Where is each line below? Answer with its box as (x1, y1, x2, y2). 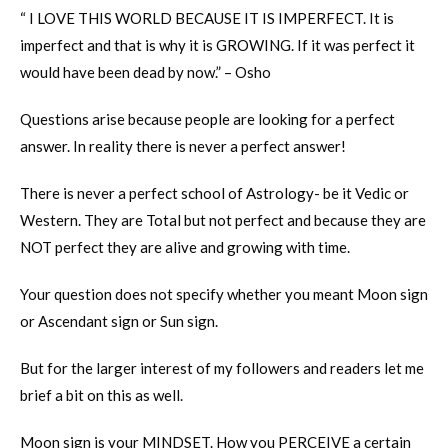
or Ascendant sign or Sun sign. (20, 312, 218, 331)
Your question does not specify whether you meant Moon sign (20, 285, 428, 304)
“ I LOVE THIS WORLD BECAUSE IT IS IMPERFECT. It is (20, 9, 394, 28)
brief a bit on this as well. (20, 386, 183, 405)
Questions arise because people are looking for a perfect (20, 110, 395, 129)
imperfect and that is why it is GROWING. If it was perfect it (20, 36, 415, 55)
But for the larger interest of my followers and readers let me (20, 359, 424, 378)
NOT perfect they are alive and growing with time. (20, 238, 350, 257)
